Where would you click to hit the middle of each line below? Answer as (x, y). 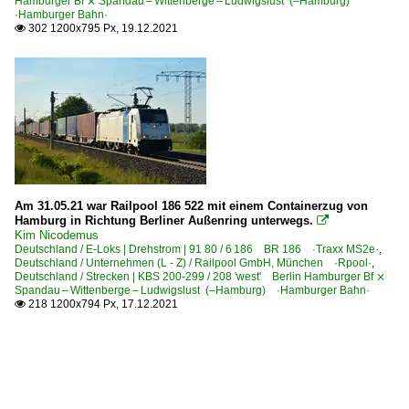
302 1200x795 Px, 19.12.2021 (102, 28)
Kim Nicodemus (57, 235)
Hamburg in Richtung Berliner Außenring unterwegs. (164, 220)
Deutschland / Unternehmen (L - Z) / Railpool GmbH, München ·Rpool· (193, 262)
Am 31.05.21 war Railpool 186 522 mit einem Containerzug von (191, 205)
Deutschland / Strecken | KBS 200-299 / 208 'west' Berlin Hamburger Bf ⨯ (200, 276)
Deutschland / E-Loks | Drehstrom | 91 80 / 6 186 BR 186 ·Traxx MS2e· (197, 249)
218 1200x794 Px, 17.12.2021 (102, 304)
